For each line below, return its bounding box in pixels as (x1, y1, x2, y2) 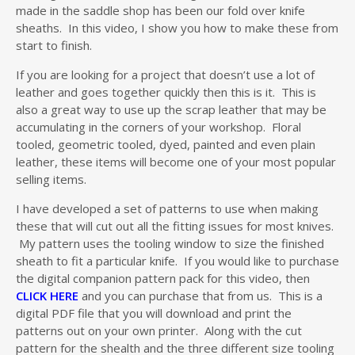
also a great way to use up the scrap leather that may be (16, 101, 326, 117)
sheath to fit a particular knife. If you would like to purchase (16, 252, 339, 269)
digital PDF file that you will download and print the (16, 304, 292, 321)
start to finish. (16, 36, 92, 53)
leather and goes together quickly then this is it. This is (16, 83, 316, 100)
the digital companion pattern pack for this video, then (16, 269, 310, 286)
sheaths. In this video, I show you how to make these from (16, 19, 338, 36)
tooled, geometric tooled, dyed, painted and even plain (16, 136, 315, 152)
